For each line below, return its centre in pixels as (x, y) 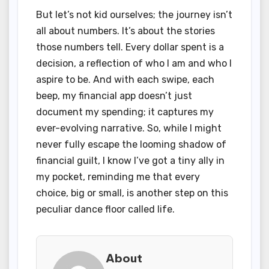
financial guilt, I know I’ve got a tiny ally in (130, 161)
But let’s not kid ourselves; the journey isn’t (134, 15)
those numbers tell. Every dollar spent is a (130, 47)
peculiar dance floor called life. (105, 210)
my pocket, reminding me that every (118, 177)
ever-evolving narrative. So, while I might (129, 128)
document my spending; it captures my (125, 112)
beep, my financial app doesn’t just (114, 96)
